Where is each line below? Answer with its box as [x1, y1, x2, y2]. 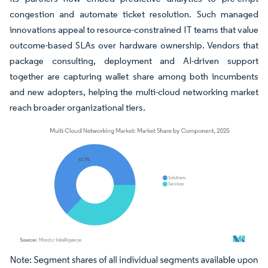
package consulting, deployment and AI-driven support [10, 55, 258, 66]
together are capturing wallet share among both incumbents [10, 71, 258, 82]
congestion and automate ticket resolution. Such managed [10, 8, 258, 20]
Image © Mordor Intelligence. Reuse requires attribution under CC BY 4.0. [15, 257, 239, 267]
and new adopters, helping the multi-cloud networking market [10, 86, 258, 98]
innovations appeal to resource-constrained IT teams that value [10, 24, 258, 35]
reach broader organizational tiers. [10, 102, 145, 113]
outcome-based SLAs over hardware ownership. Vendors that [10, 39, 258, 51]
